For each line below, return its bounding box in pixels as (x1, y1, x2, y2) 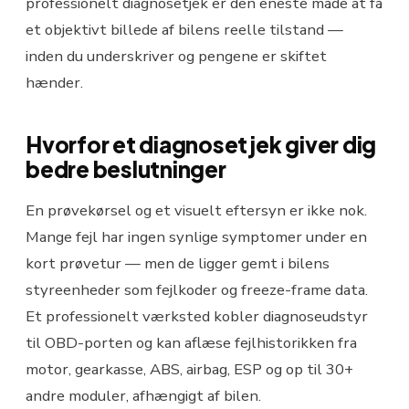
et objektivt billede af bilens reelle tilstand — (26, 19, 343, 41)
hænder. (26, 72, 83, 94)
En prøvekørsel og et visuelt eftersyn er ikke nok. (26, 200, 367, 222)
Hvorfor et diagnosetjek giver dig (26, 131, 377, 159)
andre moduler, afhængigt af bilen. (26, 385, 261, 407)
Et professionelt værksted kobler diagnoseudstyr (26, 306, 368, 328)
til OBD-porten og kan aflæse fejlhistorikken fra (26, 332, 357, 354)
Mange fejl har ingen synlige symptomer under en (26, 226, 367, 248)
